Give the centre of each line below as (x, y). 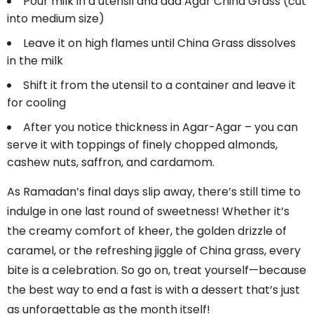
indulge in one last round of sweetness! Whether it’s (148, 212)
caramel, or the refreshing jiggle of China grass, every (154, 251)
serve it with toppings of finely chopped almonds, (142, 145)
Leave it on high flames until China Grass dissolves (159, 43)
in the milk (35, 61)
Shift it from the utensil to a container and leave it (159, 86)
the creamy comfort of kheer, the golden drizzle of (147, 231)
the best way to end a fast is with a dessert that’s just (153, 290)
